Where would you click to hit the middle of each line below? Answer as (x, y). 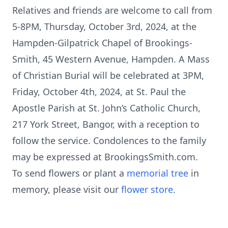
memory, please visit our (67, 189)
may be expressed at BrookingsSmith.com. (105, 157)
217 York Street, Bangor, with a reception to (106, 124)
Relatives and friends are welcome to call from (112, 10)
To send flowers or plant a (69, 173)
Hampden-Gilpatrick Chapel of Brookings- (102, 43)
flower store (147, 189)
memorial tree (158, 173)
